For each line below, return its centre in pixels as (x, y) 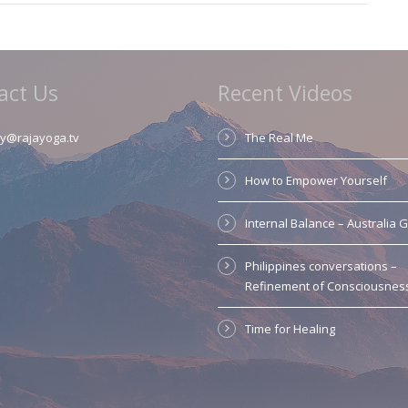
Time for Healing (290, 329)
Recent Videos (285, 93)
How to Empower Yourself (316, 181)
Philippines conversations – (321, 266)
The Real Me (279, 138)
